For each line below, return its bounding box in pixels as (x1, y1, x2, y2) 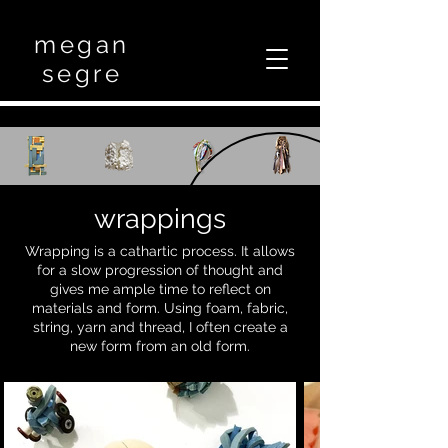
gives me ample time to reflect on (49, 281, 271, 297)
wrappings (94, 203, 226, 234)
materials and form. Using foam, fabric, (32, 300, 288, 316)
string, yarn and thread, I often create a (32, 319, 288, 335)
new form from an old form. (70, 338, 250, 354)
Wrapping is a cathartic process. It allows (25, 243, 295, 259)
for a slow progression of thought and (37, 262, 283, 278)
